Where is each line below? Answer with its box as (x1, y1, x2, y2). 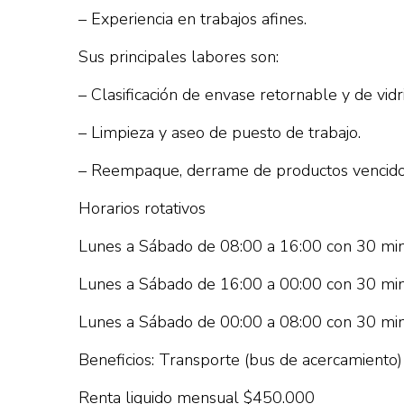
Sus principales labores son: (78, 46, 279, 68)
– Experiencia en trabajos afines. (78, 8, 307, 30)
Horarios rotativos (78, 197, 206, 219)
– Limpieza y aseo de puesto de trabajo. (78, 122, 361, 143)
